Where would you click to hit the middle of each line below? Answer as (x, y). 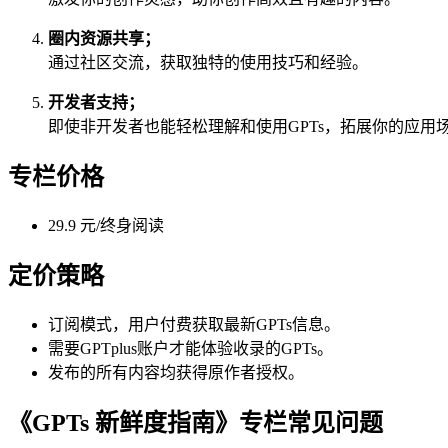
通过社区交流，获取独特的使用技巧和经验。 (208, 63)
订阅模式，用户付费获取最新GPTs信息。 (194, 325)
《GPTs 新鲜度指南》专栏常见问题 (195, 422)
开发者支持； (96, 103)
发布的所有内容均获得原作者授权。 (176, 373)
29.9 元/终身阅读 (106, 226)
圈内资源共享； (104, 39)
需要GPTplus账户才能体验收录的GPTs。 (190, 349)
